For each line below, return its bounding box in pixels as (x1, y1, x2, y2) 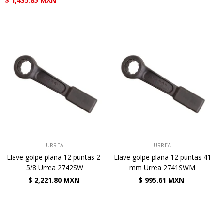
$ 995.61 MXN (138, 175, 184, 185)
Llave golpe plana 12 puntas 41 (113, 153, 211, 162)
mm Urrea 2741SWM (129, 163, 195, 172)
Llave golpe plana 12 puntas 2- (7, 153, 103, 162)
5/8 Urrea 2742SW (26, 163, 83, 172)
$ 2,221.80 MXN (28, 175, 79, 185)
